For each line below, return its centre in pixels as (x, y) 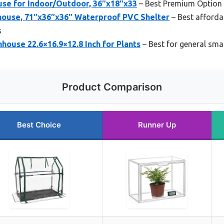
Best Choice (39, 124)
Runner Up (157, 124)
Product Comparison (112, 87)
